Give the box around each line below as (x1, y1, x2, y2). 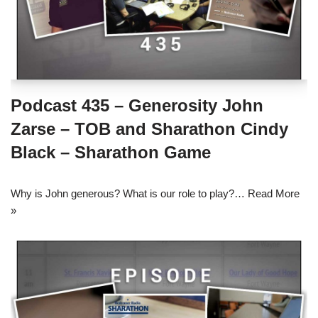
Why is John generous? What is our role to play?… (11, 187, 248, 200)
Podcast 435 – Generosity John (11, 96, 263, 116)
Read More (248, 187, 300, 200)
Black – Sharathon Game (11, 143, 211, 163)
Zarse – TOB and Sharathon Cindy (11, 119, 288, 139)
